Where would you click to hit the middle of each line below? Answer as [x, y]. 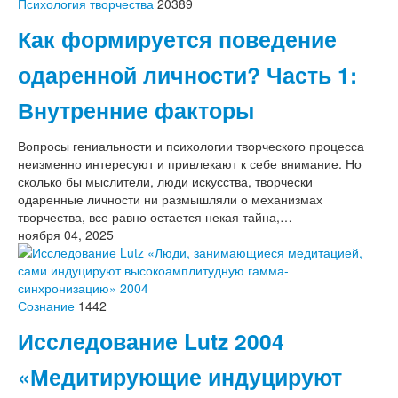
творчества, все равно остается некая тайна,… [155, 216]
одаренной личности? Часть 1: [187, 74]
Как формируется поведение [177, 39]
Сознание [46, 305]
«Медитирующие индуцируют [180, 376]
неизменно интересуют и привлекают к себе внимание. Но [190, 163]
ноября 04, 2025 [66, 234]
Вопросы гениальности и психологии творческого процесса [191, 145]
